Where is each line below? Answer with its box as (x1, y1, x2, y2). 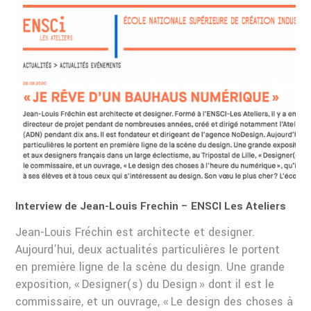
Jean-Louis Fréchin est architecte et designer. (15, 224, 255, 241)
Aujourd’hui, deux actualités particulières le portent (15, 242, 280, 258)
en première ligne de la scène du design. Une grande (15, 259, 285, 276)
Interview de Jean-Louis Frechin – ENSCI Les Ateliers (15, 199, 287, 215)
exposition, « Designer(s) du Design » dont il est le (15, 276, 275, 293)
